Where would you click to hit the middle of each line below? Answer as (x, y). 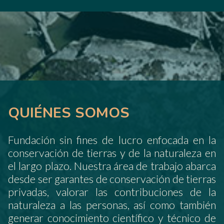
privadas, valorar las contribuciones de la (112, 192)
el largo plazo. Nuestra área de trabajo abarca (112, 166)
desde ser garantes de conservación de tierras (112, 179)
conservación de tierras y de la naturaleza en (112, 153)
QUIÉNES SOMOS (69, 112)
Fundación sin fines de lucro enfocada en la (112, 140)
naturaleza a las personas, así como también (112, 205)
